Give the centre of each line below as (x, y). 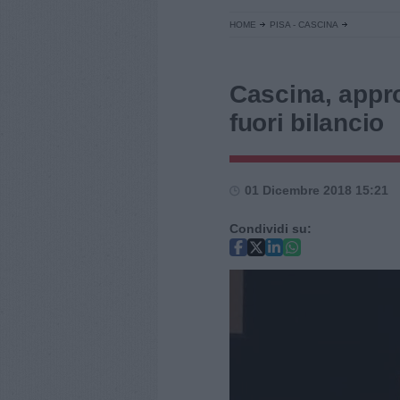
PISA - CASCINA (304, 25)
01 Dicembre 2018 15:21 (317, 190)
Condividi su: (271, 229)
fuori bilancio (307, 123)
